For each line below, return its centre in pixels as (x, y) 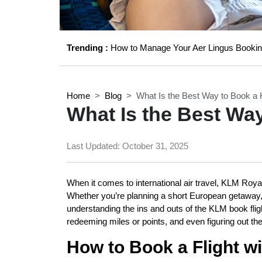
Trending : (89, 48)
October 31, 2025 (155, 146)
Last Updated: (94, 146)
